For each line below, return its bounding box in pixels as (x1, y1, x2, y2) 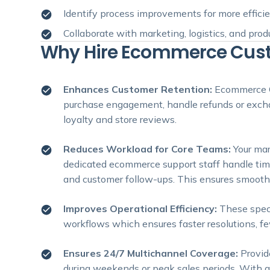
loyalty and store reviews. (63, 113, 177, 126)
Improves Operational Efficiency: (63, 202, 220, 215)
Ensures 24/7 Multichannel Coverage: (63, 247, 239, 260)
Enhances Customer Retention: (63, 83, 215, 96)
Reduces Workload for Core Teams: (63, 143, 234, 155)
